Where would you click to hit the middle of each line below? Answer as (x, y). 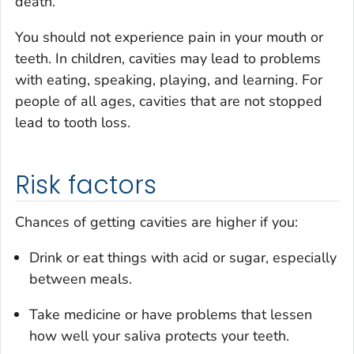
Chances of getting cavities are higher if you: (156, 222)
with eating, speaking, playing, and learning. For (169, 79)
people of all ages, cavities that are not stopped (169, 101)
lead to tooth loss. (73, 122)
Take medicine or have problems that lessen (171, 315)
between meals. (81, 279)
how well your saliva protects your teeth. (159, 336)
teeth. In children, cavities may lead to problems (168, 58)
